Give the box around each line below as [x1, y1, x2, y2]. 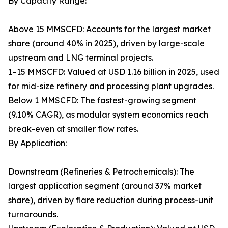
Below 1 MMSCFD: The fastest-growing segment [8, 95, 196, 106]
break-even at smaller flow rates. [8, 124, 138, 134]
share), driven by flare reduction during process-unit [8, 195, 213, 206]
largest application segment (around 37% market [8, 181, 202, 191]
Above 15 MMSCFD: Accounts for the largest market [8, 24, 211, 35]
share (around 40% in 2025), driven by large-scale [8, 38, 205, 49]
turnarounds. [8, 209, 58, 220]
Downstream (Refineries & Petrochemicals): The [8, 166, 194, 177]
